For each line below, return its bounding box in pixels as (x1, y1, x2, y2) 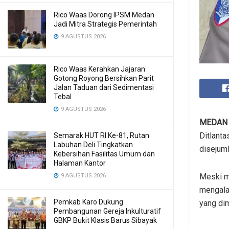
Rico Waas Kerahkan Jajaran (54, 65, 145, 73)
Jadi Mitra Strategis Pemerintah (54, 20, 157, 28)
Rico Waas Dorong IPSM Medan (54, 11, 154, 19)
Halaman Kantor (54, 159, 106, 167)
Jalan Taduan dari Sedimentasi (54, 83, 154, 91)
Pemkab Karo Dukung (54, 198, 123, 206)
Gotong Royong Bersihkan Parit (54, 74, 154, 82)
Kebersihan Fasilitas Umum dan (54, 150, 155, 158)
